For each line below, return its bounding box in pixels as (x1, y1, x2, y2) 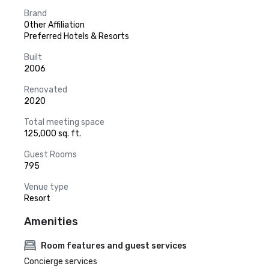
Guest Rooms (24, 150, 77, 160)
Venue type (24, 182, 68, 192)
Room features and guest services (41, 240, 187, 251)
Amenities (24, 215, 78, 228)
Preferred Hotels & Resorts (24, 31, 129, 41)
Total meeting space (24, 117, 104, 127)
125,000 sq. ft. (24, 128, 81, 139)
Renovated (24, 85, 67, 95)
